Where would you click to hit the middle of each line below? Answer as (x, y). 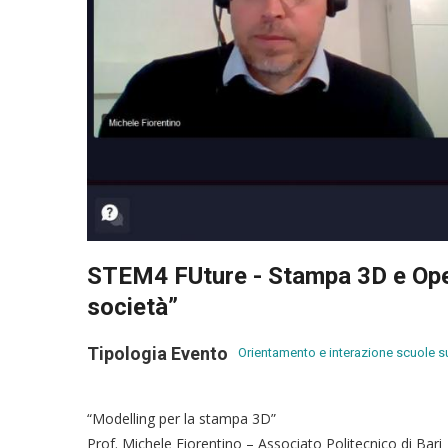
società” (132, 306)
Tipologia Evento (157, 353)
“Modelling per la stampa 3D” (181, 418)
